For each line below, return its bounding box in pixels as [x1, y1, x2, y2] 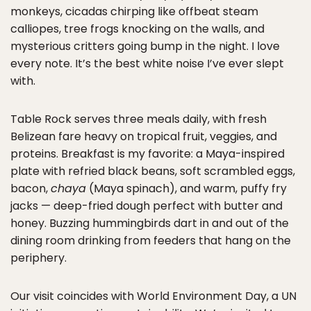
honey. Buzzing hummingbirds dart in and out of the [10, 215, 289, 231]
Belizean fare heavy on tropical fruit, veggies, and [10, 128, 277, 144]
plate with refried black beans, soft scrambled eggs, [10, 162, 295, 179]
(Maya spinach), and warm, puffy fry [86, 180, 287, 196]
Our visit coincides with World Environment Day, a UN [10, 287, 296, 304]
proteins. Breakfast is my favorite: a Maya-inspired [10, 145, 285, 162]
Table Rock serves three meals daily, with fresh [10, 110, 267, 127]
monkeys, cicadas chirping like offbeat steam [10, 3, 258, 19]
